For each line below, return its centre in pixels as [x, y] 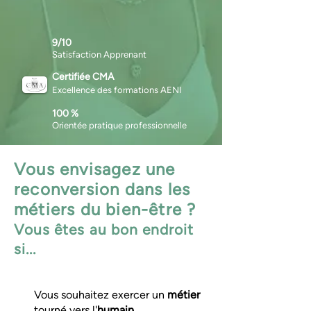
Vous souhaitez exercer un [101, 295]
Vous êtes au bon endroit [104, 229]
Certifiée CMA [83, 77]
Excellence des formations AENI [117, 90]
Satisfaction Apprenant [99, 54]
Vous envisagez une [95, 169]
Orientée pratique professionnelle [119, 125]
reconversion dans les [102, 189]
